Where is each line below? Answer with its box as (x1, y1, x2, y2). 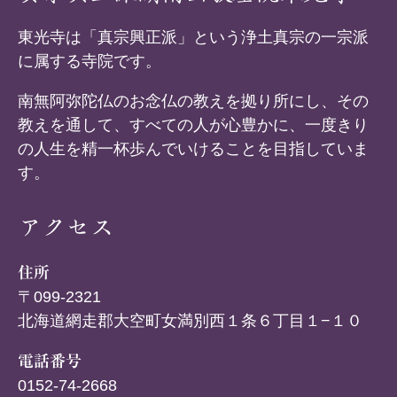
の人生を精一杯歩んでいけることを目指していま (18, 139, 369, 158)
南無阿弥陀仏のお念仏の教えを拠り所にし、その (18, 91, 369, 110)
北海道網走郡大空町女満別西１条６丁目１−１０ (18, 311, 362, 330)
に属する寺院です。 (18, 51, 161, 70)
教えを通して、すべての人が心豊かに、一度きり (18, 115, 369, 134)
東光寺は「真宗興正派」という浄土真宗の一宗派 (18, 27, 369, 46)
